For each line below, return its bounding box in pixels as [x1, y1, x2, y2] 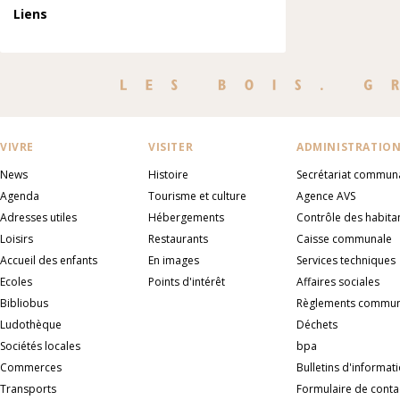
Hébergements [148, 210, 224, 225]
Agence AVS [296, 188, 355, 204]
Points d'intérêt [148, 274, 225, 289]
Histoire [148, 167, 188, 182]
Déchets [296, 317, 337, 332]
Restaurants [148, 231, 208, 246]
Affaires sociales [296, 274, 379, 289]
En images [148, 253, 199, 268]
